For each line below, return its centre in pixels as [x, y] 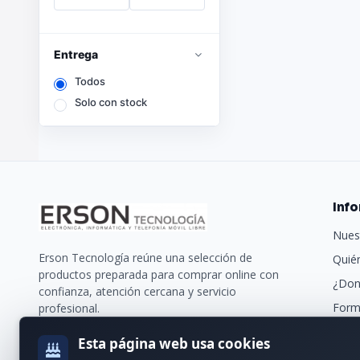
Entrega [76, 54]
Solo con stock [111, 102]
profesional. [69, 308]
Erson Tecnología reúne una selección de [145, 257]
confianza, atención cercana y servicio [137, 291]
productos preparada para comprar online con [159, 274]
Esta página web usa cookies [174, 344]
